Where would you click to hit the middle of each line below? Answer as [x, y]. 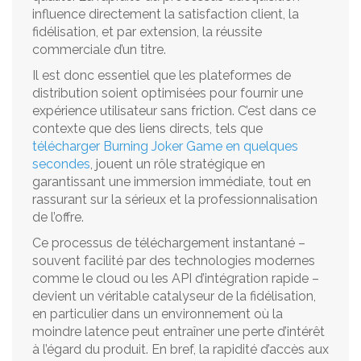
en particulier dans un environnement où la [158, 314]
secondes [61, 164]
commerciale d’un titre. [99, 50]
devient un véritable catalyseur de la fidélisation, [174, 296]
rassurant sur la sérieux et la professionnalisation [175, 199]
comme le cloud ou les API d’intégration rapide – [176, 278]
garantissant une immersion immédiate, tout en [172, 182]
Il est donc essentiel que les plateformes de [162, 75]
